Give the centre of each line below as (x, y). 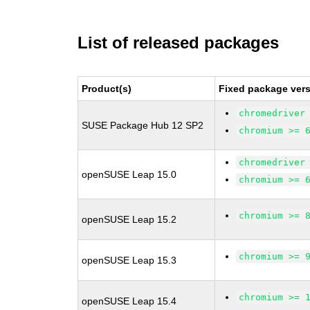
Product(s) (107, 89)
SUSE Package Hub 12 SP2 (143, 125)
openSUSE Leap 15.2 (129, 219)
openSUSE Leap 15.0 (129, 174)
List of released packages (179, 43)
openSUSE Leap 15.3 (129, 260)
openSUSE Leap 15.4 (129, 301)
